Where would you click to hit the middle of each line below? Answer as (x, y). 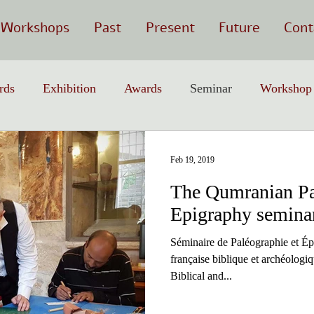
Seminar (211, 88)
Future (239, 28)
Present (170, 28)
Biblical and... (201, 276)
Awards (143, 88)
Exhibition (69, 88)
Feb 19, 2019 (192, 159)
